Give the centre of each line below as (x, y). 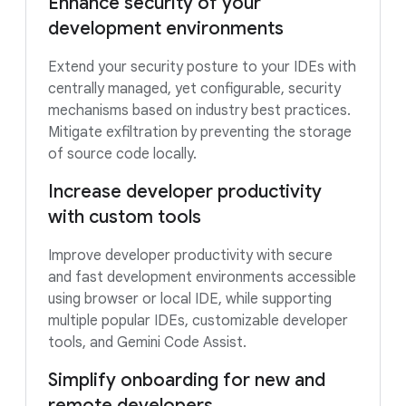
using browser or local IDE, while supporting (190, 299)
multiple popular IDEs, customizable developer (198, 320)
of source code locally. (122, 154)
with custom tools (125, 217)
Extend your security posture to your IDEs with (202, 67)
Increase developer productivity (185, 191)
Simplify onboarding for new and (187, 380)
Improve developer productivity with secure (190, 255)
